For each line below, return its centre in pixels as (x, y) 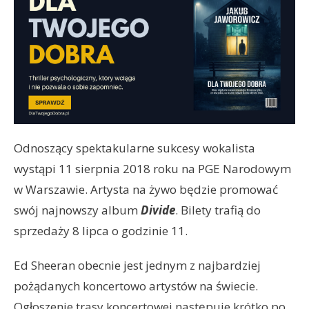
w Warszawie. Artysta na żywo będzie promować (146, 189)
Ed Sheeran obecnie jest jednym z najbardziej (137, 265)
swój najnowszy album (77, 210)
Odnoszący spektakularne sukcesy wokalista (134, 148)
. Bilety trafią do (218, 210)
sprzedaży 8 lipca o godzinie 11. (101, 230)
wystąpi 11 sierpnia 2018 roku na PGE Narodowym (152, 168)
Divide (158, 210)
